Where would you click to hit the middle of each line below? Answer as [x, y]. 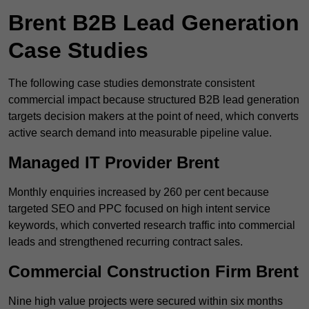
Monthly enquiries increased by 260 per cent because [139, 192]
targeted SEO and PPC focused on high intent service [139, 209]
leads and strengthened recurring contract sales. [126, 242]
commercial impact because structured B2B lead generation [154, 100]
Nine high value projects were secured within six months [146, 301]
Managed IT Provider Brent [114, 163]
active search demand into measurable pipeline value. [140, 133]
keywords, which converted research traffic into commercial [152, 226]
